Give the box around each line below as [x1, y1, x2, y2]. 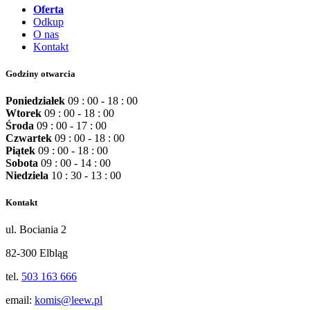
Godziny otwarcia [6, 68, 75, 79]
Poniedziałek [6, 95, 68, 107]
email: [6, 294, 35, 307]
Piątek [6, 145, 38, 157]
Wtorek [6, 107, 44, 120]
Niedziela [6, 170, 51, 182]
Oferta [33, 3, 64, 15]
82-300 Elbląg [6, 247, 68, 259]
